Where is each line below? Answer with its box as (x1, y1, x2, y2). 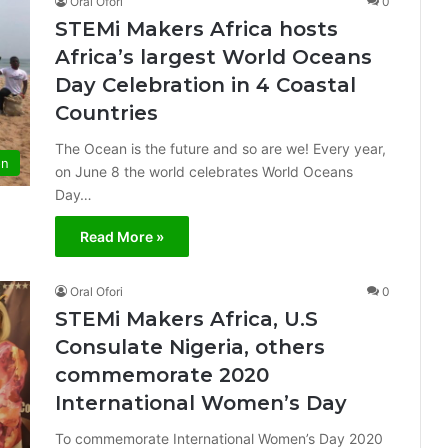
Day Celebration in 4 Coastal (55, 73, 356, 97)
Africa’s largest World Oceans (55, 45, 372, 69)
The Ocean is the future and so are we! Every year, (55, 140, 386, 157)
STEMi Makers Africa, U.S (55, 307, 318, 331)
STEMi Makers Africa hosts (55, 17, 338, 41)
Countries (55, 101, 158, 125)
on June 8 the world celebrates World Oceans (55, 163, 353, 180)
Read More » (80, 228, 164, 245)
